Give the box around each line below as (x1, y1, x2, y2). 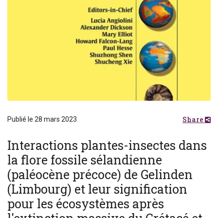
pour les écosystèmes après (7, 196, 164, 212)
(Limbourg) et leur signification (7, 181, 187, 198)
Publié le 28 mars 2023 (7, 115, 77, 124)
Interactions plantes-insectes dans (7, 137, 207, 154)
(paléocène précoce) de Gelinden (7, 166, 193, 183)
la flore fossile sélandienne (7, 152, 162, 168)
